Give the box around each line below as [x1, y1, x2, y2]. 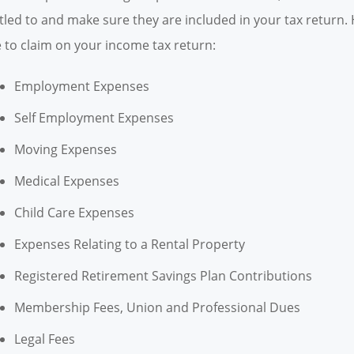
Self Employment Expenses [13, 109, 174, 127]
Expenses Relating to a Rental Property [13, 235, 245, 254]
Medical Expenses [13, 172, 119, 190]
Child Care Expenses [13, 204, 134, 222]
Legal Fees [13, 330, 75, 348]
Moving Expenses [13, 141, 117, 159]
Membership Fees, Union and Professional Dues [13, 299, 300, 317]
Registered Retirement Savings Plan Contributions [13, 267, 312, 285]
